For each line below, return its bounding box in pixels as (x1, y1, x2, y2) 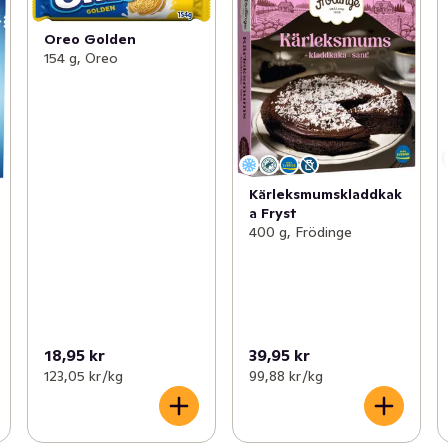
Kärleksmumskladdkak (248, 185, 402, 204)
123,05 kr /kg (43, 366, 123, 385)
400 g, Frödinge (248, 223, 352, 242)
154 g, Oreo (43, 49, 118, 68)
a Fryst (248, 204, 297, 223)
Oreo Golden (43, 30, 136, 49)
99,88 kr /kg (248, 366, 323, 385)
